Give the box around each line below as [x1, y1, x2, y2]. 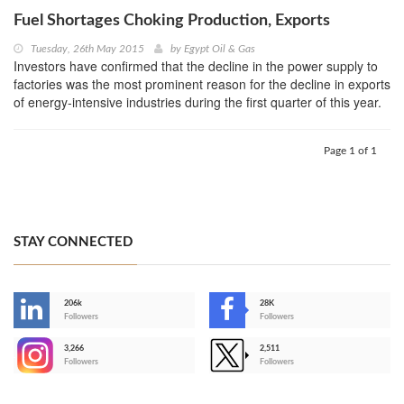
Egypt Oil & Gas [184, 43, 255, 55]
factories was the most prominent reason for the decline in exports [14, 75, 390, 94]
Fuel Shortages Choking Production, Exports [14, 13, 330, 30]
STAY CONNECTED [14, 235, 133, 250]
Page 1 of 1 [324, 145, 377, 157]
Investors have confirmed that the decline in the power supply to [14, 57, 378, 76]
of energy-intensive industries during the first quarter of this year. [14, 93, 381, 112]
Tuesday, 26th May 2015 [31, 43, 144, 55]
